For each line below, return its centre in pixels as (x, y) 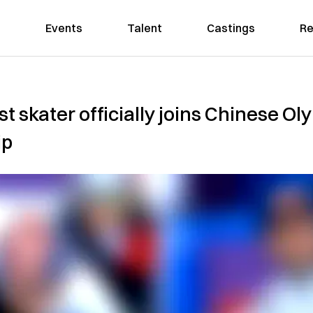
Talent (144, 28)
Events (64, 28)
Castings (231, 28)
